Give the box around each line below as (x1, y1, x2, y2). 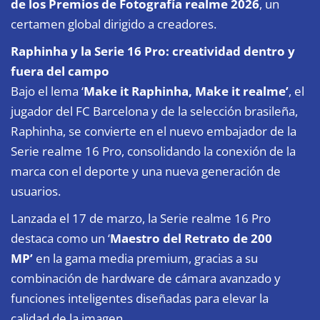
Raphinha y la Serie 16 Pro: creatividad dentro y (11, 42, 295, 59)
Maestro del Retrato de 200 (110, 229, 272, 246)
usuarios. (11, 182, 61, 199)
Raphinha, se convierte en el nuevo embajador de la (11, 122, 296, 139)
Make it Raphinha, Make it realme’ (84, 82, 289, 99)
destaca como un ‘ (11, 229, 110, 246)
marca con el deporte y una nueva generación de (11, 162, 281, 179)
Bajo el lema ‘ (11, 82, 84, 99)
